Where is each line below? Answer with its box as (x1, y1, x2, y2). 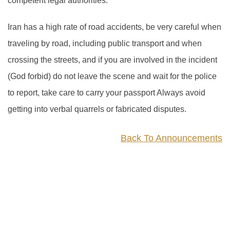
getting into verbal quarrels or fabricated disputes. (8, 105, 186, 113)
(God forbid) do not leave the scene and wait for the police (8, 72, 217, 81)
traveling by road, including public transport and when (8, 39, 202, 48)
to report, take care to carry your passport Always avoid (8, 88, 205, 97)
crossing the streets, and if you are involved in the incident (8, 55, 217, 64)
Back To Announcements (121, 133, 222, 143)
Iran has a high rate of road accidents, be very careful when (8, 23, 221, 31)
